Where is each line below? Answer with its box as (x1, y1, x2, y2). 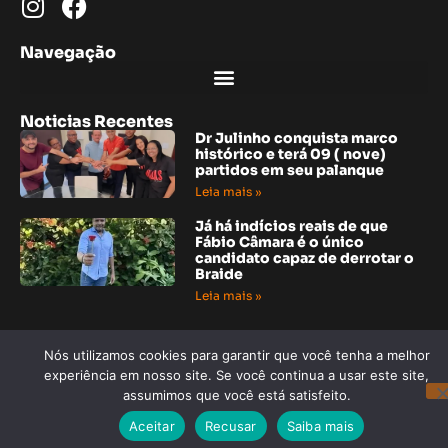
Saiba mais (286, 417, 354, 434)
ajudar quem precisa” (195, 378, 352, 397)
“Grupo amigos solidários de (195, 346, 408, 365)
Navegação (20, 41, 116, 63)
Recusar (204, 417, 257, 434)
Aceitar (129, 417, 175, 434)
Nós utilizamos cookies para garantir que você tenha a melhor (43, 347, 430, 363)
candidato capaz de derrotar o (195, 248, 415, 267)
